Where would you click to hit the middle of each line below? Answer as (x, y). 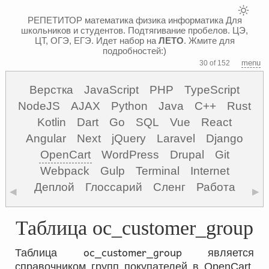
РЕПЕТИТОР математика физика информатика (125, 20)
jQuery (129, 138)
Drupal (187, 155)
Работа (216, 187)
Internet (210, 171)
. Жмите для (209, 41)
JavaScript (111, 90)
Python (129, 106)
